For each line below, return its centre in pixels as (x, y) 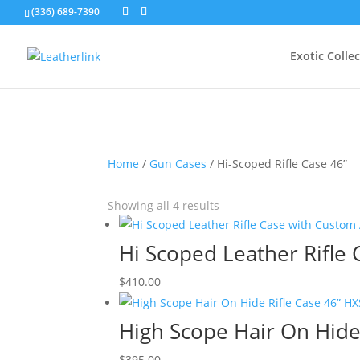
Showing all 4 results (164, 206)
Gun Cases (178, 163)
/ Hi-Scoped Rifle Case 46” (277, 163)
